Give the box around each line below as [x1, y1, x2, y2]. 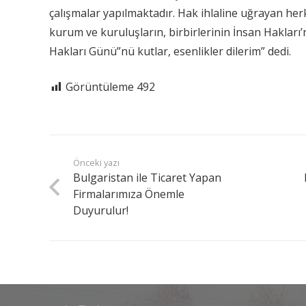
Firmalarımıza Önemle [73, 186, 185, 201]
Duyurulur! [73, 202, 129, 218]
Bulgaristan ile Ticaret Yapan [73, 169, 222, 185]
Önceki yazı [73, 156, 120, 169]
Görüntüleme [66, 79, 134, 94]
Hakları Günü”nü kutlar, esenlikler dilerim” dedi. [49, 43, 291, 59]
